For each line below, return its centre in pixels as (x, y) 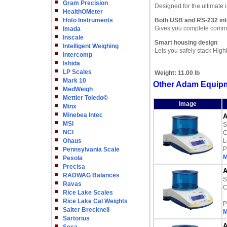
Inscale (73, 37)
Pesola (73, 158)
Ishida (71, 63)
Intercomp (78, 55)
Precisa (74, 167)
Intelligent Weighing (91, 46)
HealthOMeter (83, 12)
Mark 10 (74, 81)
